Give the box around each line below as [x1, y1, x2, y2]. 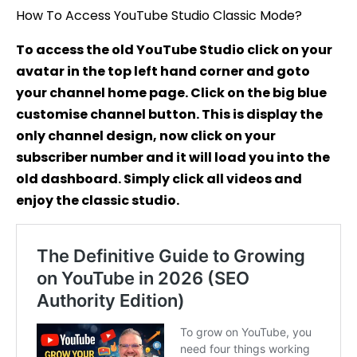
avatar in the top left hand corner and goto [16, 61, 310, 80]
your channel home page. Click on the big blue [16, 83, 327, 102]
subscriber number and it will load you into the [16, 147, 330, 167]
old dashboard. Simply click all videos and [16, 169, 302, 188]
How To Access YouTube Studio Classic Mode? [16, 6, 302, 25]
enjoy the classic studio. [16, 190, 179, 210]
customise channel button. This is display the [16, 104, 323, 124]
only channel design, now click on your [16, 126, 276, 145]
